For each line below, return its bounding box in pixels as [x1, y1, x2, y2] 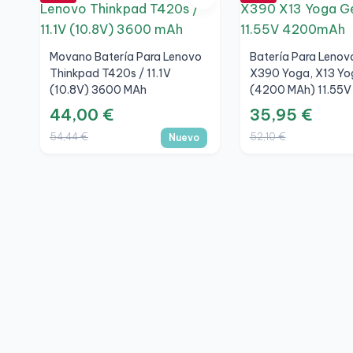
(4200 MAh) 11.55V [249, 83, 351, 98]
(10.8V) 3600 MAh [50, 83, 147, 98]
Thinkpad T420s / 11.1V [50, 66, 171, 81]
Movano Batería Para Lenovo [50, 50, 202, 65]
